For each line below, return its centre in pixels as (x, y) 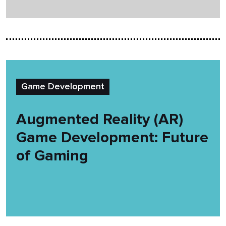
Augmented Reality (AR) (100, 119)
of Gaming (52, 156)
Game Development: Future (112, 137)
